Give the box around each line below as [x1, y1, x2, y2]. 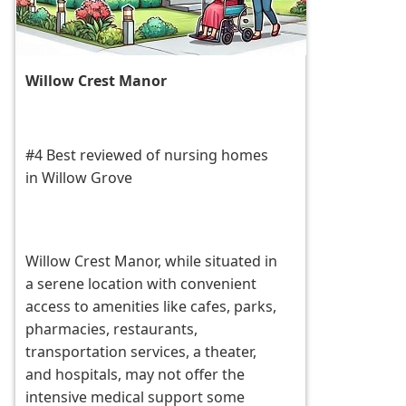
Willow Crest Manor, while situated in [25, 251, 278, 272]
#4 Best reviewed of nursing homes [25, 145, 269, 166]
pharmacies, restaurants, [25, 319, 198, 340]
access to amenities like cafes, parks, [25, 296, 277, 317]
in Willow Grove [25, 168, 133, 188]
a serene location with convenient [25, 274, 257, 295]
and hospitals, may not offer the [25, 364, 246, 385]
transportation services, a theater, [25, 342, 257, 362]
